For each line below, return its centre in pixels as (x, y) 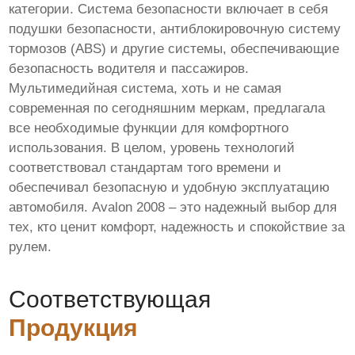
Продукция (74, 327)
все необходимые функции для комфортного (149, 128)
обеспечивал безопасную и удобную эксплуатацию (170, 187)
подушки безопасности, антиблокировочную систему (175, 29)
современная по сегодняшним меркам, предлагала (167, 108)
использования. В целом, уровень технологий (152, 147)
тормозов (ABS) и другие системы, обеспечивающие (174, 48)
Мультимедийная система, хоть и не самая (145, 88)
